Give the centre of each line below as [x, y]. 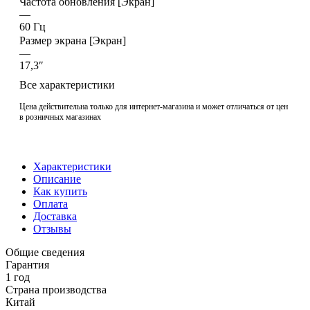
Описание [57, 179]
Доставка [55, 216]
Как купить [60, 191]
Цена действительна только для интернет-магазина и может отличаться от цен [154, 106]
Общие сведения [45, 252]
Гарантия [27, 264]
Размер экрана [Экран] [73, 40]
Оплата [51, 203]
